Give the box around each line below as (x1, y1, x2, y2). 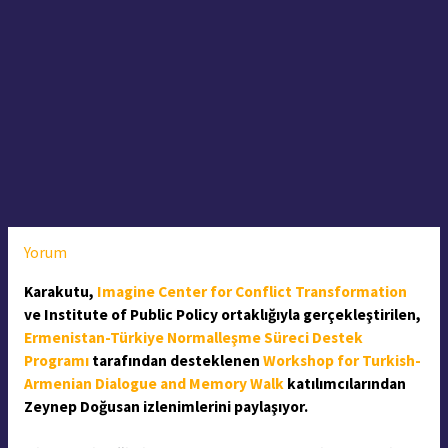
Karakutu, (23, 281, 97, 301)
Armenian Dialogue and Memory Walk (23, 373, 284, 393)
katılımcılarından (283, 373, 406, 393)
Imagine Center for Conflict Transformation (96, 281, 407, 301)
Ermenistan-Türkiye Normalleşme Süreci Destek (23, 327, 363, 347)
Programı (23, 350, 89, 370)
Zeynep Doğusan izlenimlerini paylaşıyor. (23, 396, 311, 416)
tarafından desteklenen (88, 350, 263, 370)
